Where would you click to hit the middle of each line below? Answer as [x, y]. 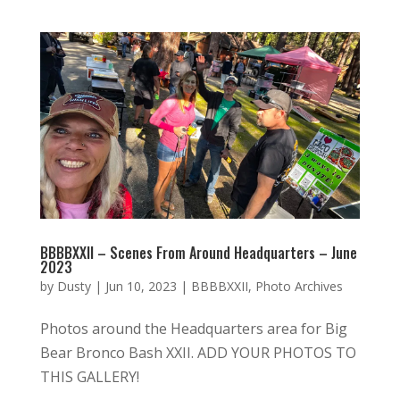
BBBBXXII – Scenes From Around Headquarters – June [198, 252]
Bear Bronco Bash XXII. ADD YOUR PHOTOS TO [198, 352]
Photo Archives [299, 286]
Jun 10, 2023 [141, 286]
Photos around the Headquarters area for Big [193, 328]
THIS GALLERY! [89, 376]
